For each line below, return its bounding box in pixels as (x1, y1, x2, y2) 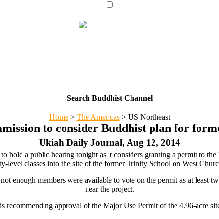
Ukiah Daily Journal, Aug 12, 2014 (39, 137, 180, 148)
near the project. (85, 185, 134, 194)
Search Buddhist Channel (66, 93, 153, 102)
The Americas (76, 113, 120, 122)
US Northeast (126, 113, 170, 122)
